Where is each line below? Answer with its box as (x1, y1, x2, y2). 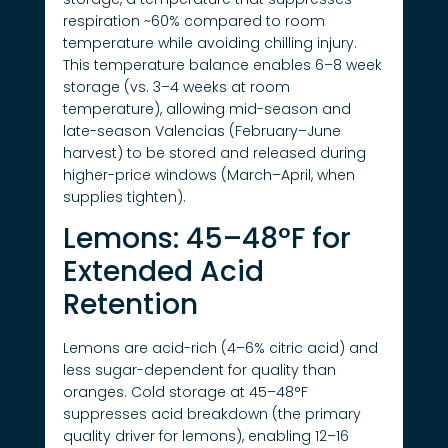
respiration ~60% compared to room (62, 10, 325, 31)
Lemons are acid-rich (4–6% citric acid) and (62, 337, 378, 358)
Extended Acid (62, 251, 264, 291)
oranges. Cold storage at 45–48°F (62, 381, 308, 402)
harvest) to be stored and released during (62, 142, 366, 163)
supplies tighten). (62, 186, 186, 207)
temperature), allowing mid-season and (62, 98, 351, 119)
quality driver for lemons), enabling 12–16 (62, 425, 349, 446)
